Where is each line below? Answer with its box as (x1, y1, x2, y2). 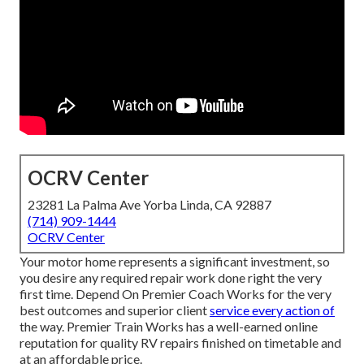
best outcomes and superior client (19, 302, 210, 318)
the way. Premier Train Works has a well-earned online (19, 318, 318, 335)
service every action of (210, 302, 335, 318)
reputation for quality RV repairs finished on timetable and (19, 335, 341, 351)
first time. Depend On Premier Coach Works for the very (19, 286, 331, 302)
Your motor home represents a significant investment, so (19, 253, 330, 270)
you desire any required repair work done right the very (19, 270, 322, 286)
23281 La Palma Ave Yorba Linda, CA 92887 (28, 197, 271, 213)
